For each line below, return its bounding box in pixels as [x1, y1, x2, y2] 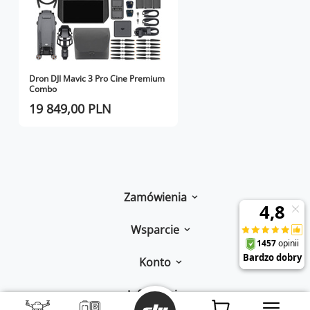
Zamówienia [123, 190, 187, 205]
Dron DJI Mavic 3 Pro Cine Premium [29, 73, 165, 84]
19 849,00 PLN [29, 100, 111, 117]
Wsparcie [131, 222, 179, 237]
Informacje [127, 287, 183, 302]
